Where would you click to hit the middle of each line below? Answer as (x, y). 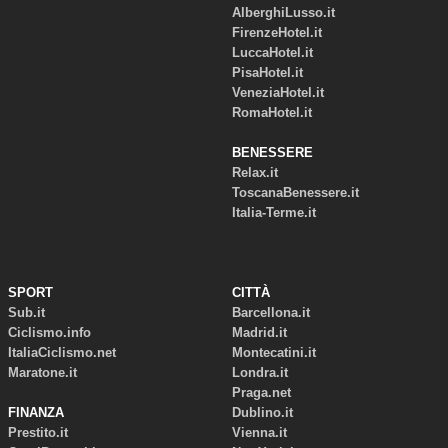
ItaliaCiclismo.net (61, 352)
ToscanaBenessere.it (295, 192)
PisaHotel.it (267, 72)
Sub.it (26, 312)
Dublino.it (262, 412)
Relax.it (254, 172)
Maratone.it (42, 372)
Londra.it (259, 372)
